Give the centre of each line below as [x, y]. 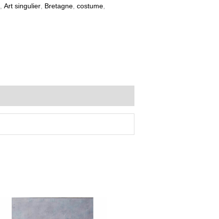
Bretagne [59, 6]
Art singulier [22, 6]
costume [90, 6]
